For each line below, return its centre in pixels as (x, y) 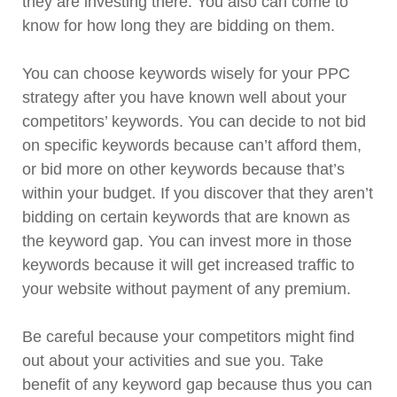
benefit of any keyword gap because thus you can (197, 385)
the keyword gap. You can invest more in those (187, 241)
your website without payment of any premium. (187, 289)
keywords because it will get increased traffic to (188, 265)
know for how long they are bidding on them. (179, 26)
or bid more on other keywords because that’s (183, 170)
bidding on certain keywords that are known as (186, 218)
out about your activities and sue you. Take (173, 361)
